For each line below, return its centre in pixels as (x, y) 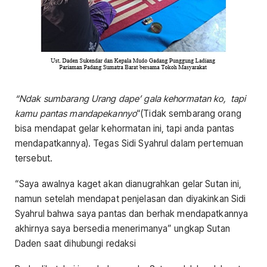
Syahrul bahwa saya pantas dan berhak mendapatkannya (132, 213)
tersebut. (34, 158)
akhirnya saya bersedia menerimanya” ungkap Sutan (122, 228)
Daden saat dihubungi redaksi (76, 243)
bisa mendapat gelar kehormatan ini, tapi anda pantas (125, 128)
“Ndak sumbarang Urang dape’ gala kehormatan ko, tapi (131, 98)
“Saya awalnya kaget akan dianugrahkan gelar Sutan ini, (128, 184)
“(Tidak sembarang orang (189, 113)
